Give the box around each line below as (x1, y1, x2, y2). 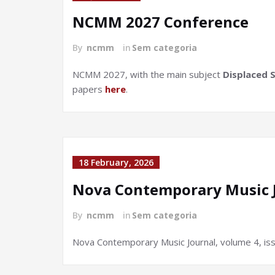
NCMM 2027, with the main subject (72, 68, 223, 80)
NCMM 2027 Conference (72, 12, 249, 32)
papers (72, 83, 105, 95)
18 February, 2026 (79, 157, 153, 168)
